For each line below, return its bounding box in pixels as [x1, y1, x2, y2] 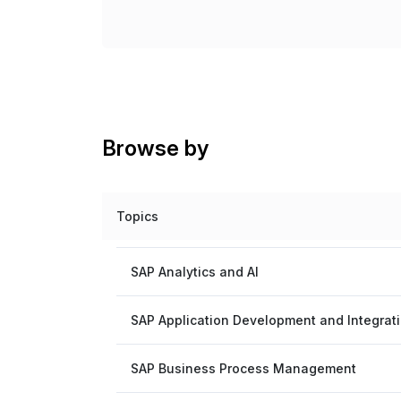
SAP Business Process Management [131, 361, 356, 376]
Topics [116, 209, 158, 224]
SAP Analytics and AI [131, 264, 259, 279]
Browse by [102, 135, 209, 161]
